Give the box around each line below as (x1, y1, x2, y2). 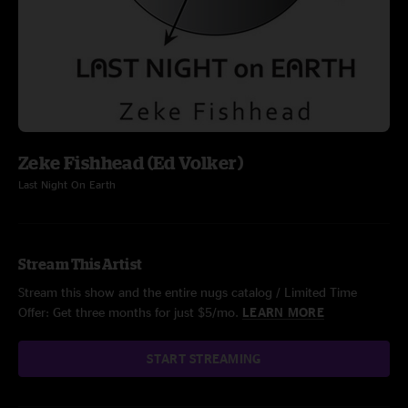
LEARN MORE (242, 305, 324, 319)
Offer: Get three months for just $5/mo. (18, 305, 242, 319)
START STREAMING (147, 352, 261, 365)
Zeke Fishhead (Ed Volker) (18, 152, 243, 173)
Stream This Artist (18, 256, 142, 272)
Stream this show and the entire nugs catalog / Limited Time (18, 285, 357, 299)
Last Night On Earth (18, 178, 116, 190)
